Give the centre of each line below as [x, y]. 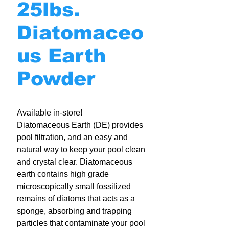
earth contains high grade [63, 174]
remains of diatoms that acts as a [76, 199]
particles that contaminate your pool [81, 223]
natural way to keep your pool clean [81, 150]
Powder [56, 79]
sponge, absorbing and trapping [74, 211]
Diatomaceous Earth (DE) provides [80, 125]
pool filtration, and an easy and [72, 137]
